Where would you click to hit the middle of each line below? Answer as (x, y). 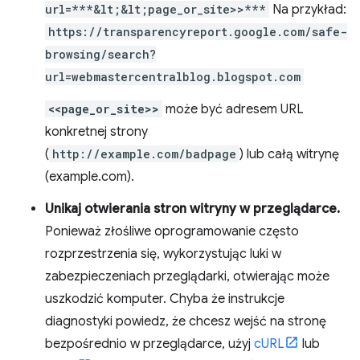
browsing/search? (100, 54)
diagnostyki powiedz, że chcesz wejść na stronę (186, 321)
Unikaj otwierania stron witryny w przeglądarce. (192, 209)
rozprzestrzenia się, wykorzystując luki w (163, 254)
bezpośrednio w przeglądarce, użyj (149, 344)
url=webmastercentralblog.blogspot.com (173, 77)
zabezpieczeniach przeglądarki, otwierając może (187, 276)
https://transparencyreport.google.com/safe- (198, 32)
